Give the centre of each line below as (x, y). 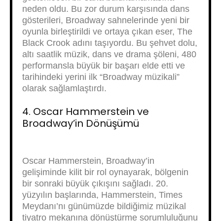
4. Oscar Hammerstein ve (86, 111)
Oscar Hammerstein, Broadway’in (88, 161)
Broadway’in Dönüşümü (81, 123)
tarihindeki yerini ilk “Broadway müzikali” (101, 77)
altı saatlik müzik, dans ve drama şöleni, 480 (109, 54)
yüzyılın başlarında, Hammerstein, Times (102, 195)
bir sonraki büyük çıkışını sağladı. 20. (95, 184)
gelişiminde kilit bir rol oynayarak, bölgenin (105, 172)
